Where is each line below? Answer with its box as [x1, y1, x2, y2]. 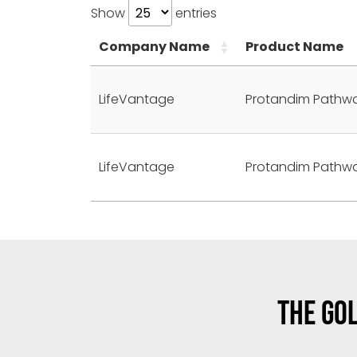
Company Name [99, 37, 210, 56]
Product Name [245, 37, 343, 56]
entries [172, 4, 217, 22]
